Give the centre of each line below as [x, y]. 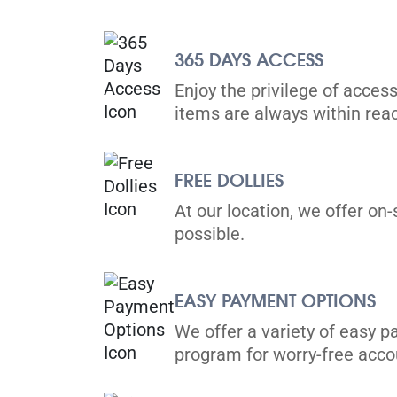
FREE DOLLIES [229, 180]
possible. [210, 234]
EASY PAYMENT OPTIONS [275, 300]
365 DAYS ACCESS [249, 59]
